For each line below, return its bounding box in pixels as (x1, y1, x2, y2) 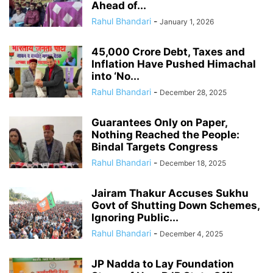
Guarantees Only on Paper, (91, 116, 227, 129)
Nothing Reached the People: (91, 129, 239, 141)
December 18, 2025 (160, 158, 226, 168)
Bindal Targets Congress (91, 141, 218, 154)
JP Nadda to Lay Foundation (91, 258, 234, 271)
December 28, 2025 (160, 88, 227, 97)
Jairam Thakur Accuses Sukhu (91, 187, 249, 200)
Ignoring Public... (91, 211, 179, 224)
